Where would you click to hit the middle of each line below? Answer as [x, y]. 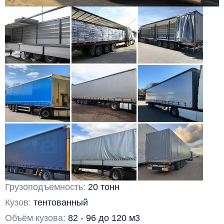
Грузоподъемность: [46, 187]
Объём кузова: [36, 218]
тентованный [61, 202]
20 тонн [104, 187]
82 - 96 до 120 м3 [104, 218]
